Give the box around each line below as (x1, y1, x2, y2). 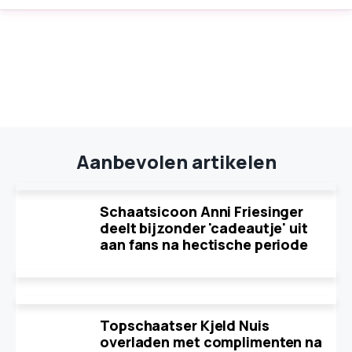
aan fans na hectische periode (100, 235, 309, 254)
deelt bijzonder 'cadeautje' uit (100, 218, 308, 237)
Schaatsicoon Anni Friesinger (100, 202, 304, 221)
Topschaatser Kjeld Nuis (100, 316, 269, 335)
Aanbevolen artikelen (75, 148, 277, 174)
